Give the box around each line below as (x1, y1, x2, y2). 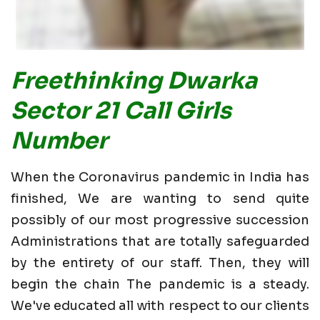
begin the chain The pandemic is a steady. (11, 276, 309, 292)
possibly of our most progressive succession (11, 211, 309, 228)
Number (11, 126, 107, 155)
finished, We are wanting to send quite (11, 190, 309, 206)
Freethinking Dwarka (11, 66, 257, 95)
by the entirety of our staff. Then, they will (11, 254, 309, 271)
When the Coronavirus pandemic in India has (11, 169, 309, 185)
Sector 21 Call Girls (11, 96, 231, 125)
